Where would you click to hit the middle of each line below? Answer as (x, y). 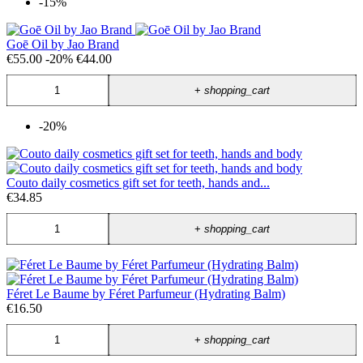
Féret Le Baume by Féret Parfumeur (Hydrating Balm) (146, 294)
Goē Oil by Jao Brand (63, 45)
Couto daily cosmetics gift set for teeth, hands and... (138, 183)
